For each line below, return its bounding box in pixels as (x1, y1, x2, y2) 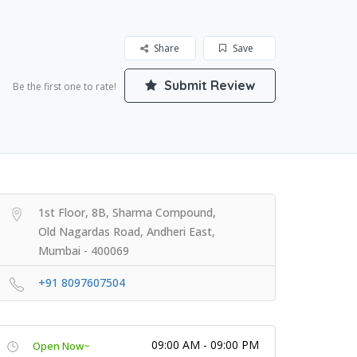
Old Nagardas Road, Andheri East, (38, 224, 215, 239)
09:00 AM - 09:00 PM (151, 337, 259, 352)
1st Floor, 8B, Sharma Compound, (38, 205, 216, 220)
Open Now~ (33, 339, 90, 353)
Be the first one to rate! (13, 80, 116, 93)
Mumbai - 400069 (38, 243, 129, 258)
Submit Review (161, 77, 255, 93)
